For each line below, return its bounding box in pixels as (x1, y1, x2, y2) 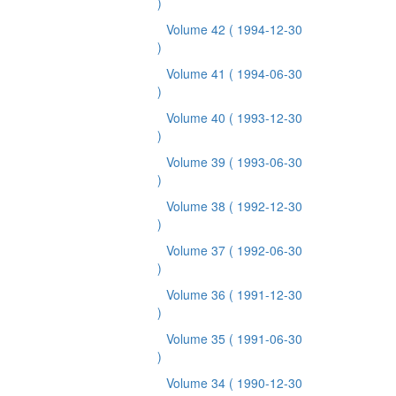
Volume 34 (166, 374, 229, 392)
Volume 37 (166, 241, 229, 259)
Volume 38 (166, 197, 229, 215)
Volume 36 (166, 286, 229, 303)
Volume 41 (166, 65, 229, 82)
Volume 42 (166, 20, 229, 38)
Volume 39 (166, 153, 229, 171)
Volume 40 (166, 109, 229, 126)
